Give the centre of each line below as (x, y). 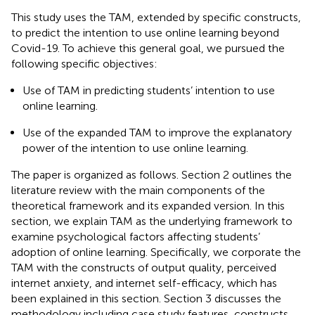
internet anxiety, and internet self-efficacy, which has (144, 283)
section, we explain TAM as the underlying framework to (152, 221)
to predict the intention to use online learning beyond (145, 32)
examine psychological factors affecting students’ (136, 236)
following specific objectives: (84, 63)
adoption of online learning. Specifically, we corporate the (156, 252)
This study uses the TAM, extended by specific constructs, (156, 17)
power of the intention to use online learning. (135, 148)
